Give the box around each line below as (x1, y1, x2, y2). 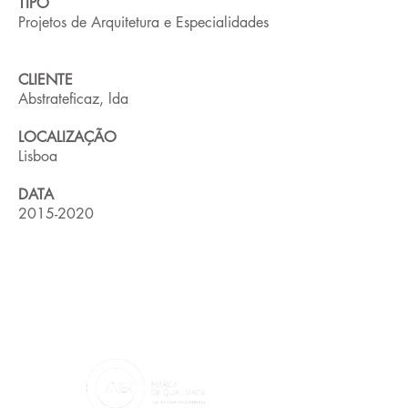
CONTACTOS (19, 274, 187, 311)
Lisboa (18, 147, 57, 166)
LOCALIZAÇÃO (18, 127, 117, 147)
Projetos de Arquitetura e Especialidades (18, 13, 269, 32)
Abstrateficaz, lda (18, 89, 128, 108)
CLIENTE (18, 70, 73, 89)
